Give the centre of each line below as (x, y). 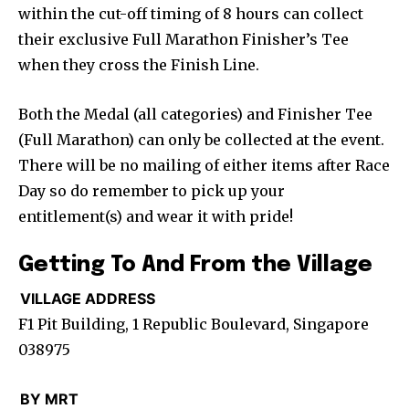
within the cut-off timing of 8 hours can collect (191, 13)
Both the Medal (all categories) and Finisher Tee (195, 114)
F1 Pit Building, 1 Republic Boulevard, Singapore (194, 324)
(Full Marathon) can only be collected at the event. (201, 139)
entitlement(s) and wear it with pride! (156, 216)
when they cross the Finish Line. (139, 64)
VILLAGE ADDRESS (88, 298)
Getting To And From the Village (195, 265)
